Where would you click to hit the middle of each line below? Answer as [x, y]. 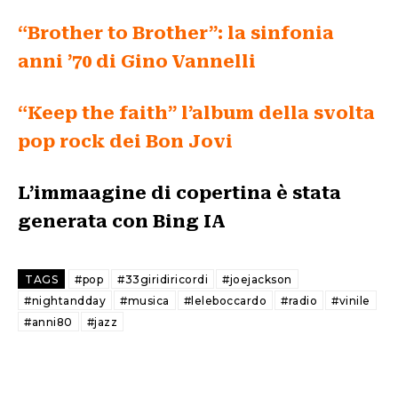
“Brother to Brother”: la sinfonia [176, 32]
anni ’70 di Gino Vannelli [137, 61]
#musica [145, 300]
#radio [299, 300]
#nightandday [65, 300]
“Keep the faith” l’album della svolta [196, 112]
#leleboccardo [225, 300]
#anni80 [48, 322]
